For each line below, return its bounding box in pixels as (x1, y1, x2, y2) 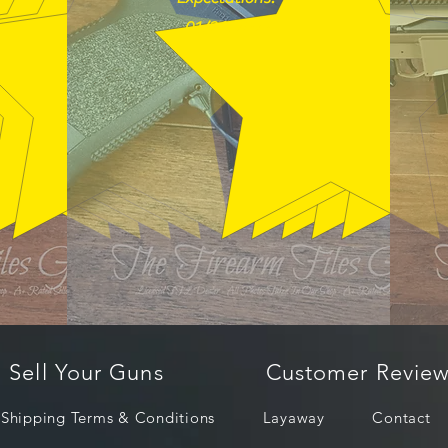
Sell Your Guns (9, 358, 164, 386)
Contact (372, 407, 431, 427)
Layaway (262, 407, 325, 427)
